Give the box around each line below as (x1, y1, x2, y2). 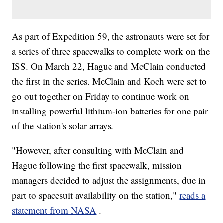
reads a (179, 189, 206, 202)
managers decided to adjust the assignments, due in (12, 174, 206, 187)
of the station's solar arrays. (12, 119, 114, 132)
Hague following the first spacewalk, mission (12, 159, 182, 172)
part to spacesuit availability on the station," (12, 189, 180, 202)
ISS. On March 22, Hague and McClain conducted (12, 60, 206, 73)
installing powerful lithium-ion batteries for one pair (12, 105, 208, 117)
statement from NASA (12, 204, 97, 217)
